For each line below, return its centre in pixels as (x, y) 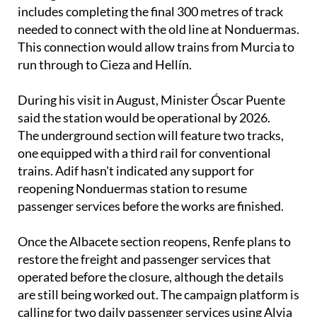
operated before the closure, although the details (151, 277)
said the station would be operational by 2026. (144, 118)
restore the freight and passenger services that (144, 259)
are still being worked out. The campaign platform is (158, 295)
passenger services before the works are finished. (151, 206)
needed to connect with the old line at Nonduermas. (158, 29)
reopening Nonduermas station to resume (132, 189)
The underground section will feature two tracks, (151, 136)
